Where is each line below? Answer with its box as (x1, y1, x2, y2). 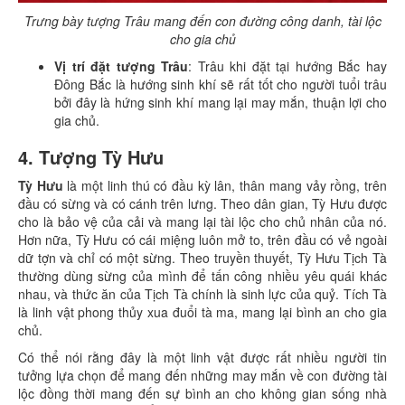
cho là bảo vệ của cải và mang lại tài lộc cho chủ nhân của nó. (18, 212, 387, 231)
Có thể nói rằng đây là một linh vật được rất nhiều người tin (18, 348, 387, 366)
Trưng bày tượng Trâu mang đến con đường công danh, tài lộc (24, 12, 381, 30)
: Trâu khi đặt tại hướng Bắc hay (188, 57, 388, 75)
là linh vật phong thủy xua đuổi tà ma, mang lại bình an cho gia (18, 303, 387, 321)
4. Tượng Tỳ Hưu (18, 144, 164, 170)
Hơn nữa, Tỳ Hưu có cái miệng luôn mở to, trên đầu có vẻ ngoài (18, 231, 387, 249)
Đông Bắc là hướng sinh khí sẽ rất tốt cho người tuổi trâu (54, 75, 387, 93)
